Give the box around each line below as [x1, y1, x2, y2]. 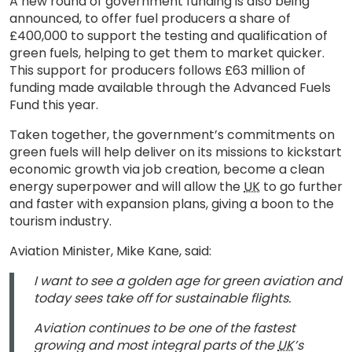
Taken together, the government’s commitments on [9, 126, 335, 144]
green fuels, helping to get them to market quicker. [9, 44, 324, 62]
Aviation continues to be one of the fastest [34, 319, 295, 337]
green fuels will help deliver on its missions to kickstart [9, 143, 342, 161]
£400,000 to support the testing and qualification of [9, 27, 328, 45]
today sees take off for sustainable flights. [34, 289, 294, 307]
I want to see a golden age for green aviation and [34, 272, 342, 290]
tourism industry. [9, 212, 115, 230]
